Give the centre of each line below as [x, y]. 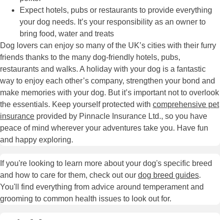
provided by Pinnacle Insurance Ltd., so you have [121, 116]
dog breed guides [168, 175]
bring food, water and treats [67, 34]
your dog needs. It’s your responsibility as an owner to [113, 22]
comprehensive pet [186, 105]
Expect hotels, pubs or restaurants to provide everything [116, 10]
